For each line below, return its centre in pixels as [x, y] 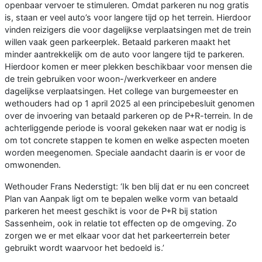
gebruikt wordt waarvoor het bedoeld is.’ [85, 248]
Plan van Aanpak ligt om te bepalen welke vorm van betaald [121, 199]
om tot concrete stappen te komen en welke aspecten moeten [127, 140]
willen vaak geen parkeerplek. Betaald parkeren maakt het [118, 42]
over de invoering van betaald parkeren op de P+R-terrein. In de [129, 116]
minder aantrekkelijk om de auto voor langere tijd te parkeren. [125, 54]
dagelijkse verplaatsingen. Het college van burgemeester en [121, 91]
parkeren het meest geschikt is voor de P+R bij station [111, 211]
